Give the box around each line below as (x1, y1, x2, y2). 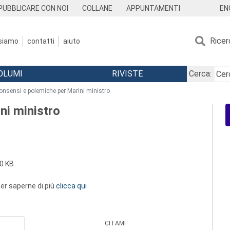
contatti (27, 36, 54, 45)
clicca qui (56, 182, 87, 190)
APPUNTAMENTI (126, 4, 180, 12)
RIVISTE (111, 69, 143, 79)
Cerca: (188, 69, 212, 79)
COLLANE (82, 4, 113, 12)
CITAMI (105, 220, 126, 227)
